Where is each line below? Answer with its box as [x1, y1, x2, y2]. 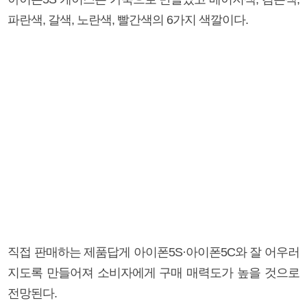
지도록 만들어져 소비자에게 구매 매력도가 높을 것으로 [8, 265, 299, 280]
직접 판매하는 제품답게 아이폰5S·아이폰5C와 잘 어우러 [8, 245, 299, 259]
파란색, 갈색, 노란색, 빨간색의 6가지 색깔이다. [8, 12, 248, 27]
